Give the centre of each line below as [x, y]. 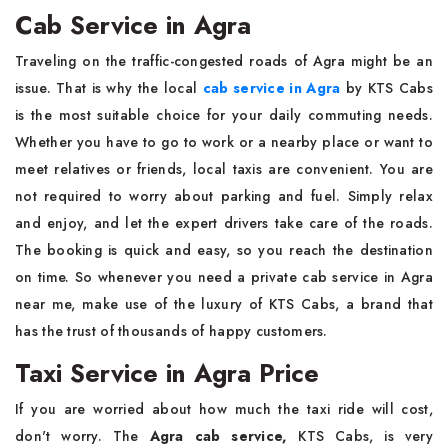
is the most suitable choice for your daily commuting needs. [224, 114]
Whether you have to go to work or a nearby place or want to [224, 141]
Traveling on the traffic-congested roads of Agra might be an [224, 60]
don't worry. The [82, 435]
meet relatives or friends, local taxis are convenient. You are [224, 168]
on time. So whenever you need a [130, 276]
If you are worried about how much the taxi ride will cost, [224, 408]
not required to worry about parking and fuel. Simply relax [224, 195]
